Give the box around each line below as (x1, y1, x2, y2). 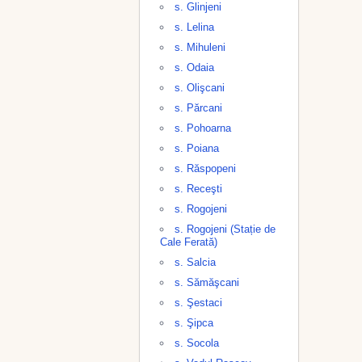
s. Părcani (175, 102, 222, 114)
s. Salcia (175, 256, 216, 268)
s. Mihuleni (175, 41, 225, 53)
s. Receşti (175, 183, 222, 195)
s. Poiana (175, 142, 219, 154)
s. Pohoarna (175, 122, 231, 134)
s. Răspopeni (175, 162, 236, 175)
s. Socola (175, 337, 219, 349)
